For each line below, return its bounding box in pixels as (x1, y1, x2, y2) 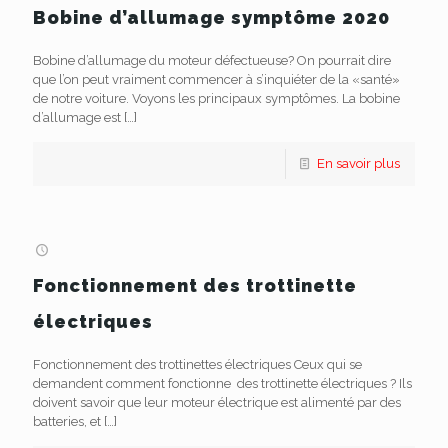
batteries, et (33, 414, 101, 429)
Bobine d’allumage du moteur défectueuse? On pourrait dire (33, 53, 391, 68)
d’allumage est (33, 110, 121, 125)
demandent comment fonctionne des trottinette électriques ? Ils (33, 376, 412, 391)
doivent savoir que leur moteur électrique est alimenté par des (33, 395, 401, 410)
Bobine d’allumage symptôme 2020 (33, 7, 390, 28)
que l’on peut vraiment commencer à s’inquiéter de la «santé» (33, 72, 400, 87)
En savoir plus (317, 156, 400, 171)
